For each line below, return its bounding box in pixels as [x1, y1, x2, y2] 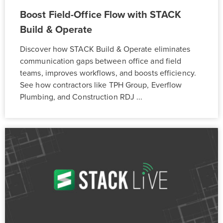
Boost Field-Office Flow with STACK [20, 9, 182, 21]
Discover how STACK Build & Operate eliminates [20, 44, 191, 55]
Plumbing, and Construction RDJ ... [20, 92, 143, 103]
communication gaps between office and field [20, 56, 182, 67]
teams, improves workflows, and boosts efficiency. [20, 68, 196, 79]
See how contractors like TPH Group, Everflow [20, 80, 182, 91]
